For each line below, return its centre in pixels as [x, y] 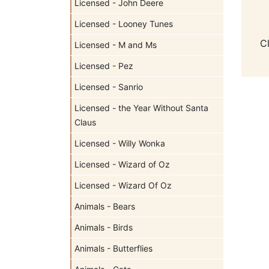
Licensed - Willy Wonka [120, 143]
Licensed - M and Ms [116, 45]
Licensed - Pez [104, 66]
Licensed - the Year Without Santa [141, 108]
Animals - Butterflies [113, 248]
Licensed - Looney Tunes [124, 24]
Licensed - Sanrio [109, 87]
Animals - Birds [104, 227]
